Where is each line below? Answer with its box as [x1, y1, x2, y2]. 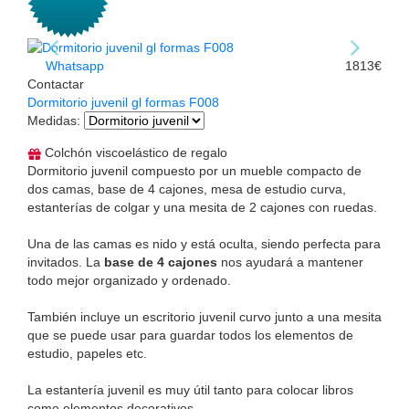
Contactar [27, 76, 84, 91]
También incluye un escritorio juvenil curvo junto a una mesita [27, 309, 382, 324]
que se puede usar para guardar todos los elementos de [27, 327, 353, 342]
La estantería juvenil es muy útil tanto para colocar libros [27, 382, 353, 397]
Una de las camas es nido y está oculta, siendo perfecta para [27, 236, 381, 251]
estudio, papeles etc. [27, 345, 147, 361]
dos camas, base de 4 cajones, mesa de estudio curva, [27, 181, 346, 196]
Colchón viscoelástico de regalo [41, 144, 227, 160]
